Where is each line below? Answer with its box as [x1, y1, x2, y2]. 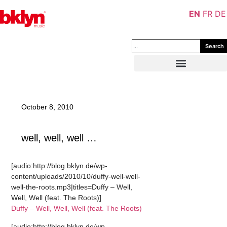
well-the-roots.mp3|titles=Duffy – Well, [11, 183, 133, 192]
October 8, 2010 [21, 103, 74, 111]
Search [205, 42, 224, 50]
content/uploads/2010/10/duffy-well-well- [11, 172, 141, 181]
